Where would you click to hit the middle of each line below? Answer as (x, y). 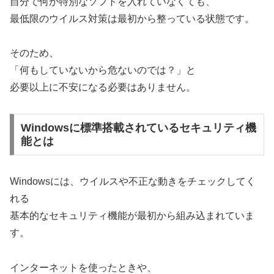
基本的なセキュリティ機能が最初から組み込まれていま (132, 215)
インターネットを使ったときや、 (83, 267)
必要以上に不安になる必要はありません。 (103, 87)
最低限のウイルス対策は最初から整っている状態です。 (132, 18)
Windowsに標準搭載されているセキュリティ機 (138, 128)
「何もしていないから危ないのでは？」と (103, 70)
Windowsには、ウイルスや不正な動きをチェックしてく (133, 181)
